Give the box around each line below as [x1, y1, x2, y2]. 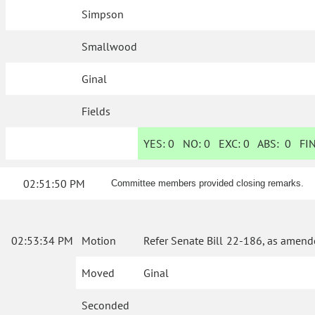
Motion [82, 233, 116, 248]
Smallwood [82, 39, 138, 54]
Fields [82, 104, 111, 119]
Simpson [82, 7, 124, 22]
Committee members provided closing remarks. [111, 178, 304, 189]
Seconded [82, 298, 129, 313]
